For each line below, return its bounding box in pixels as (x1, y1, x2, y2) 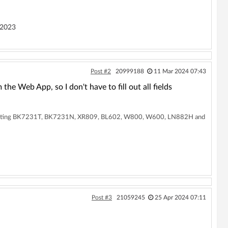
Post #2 (90, 68, 111, 74)
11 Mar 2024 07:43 (153, 68, 206, 74)
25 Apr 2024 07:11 (154, 194, 206, 201)
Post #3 (91, 194, 112, 201)
